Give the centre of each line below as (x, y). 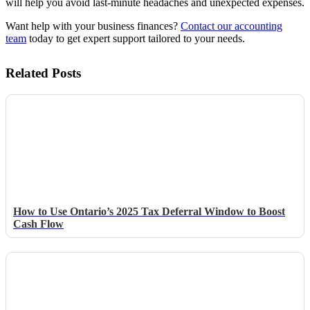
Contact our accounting (231, 26)
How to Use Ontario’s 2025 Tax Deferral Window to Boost (149, 211)
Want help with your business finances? (93, 26)
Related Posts (43, 73)
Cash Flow (38, 224)
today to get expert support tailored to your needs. (136, 38)
